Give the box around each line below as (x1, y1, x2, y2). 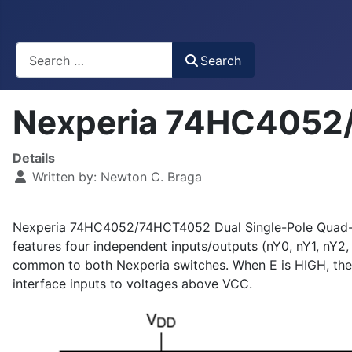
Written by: (28, 169, 101, 185)
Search (200, 52, 242, 68)
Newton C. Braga (101, 169, 202, 185)
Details (13, 150, 55, 167)
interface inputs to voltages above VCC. (13, 276, 252, 292)
